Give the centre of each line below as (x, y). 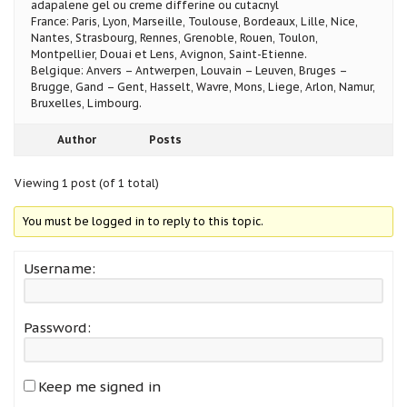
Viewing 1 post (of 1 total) (87, 183)
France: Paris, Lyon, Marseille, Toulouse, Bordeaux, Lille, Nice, (194, 21)
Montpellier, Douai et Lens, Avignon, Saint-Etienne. (169, 54)
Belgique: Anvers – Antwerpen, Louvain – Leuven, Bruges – (189, 70)
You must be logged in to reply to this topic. (144, 221)
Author (76, 139)
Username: (60, 268)
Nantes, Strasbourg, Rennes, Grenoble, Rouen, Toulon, (174, 37)
